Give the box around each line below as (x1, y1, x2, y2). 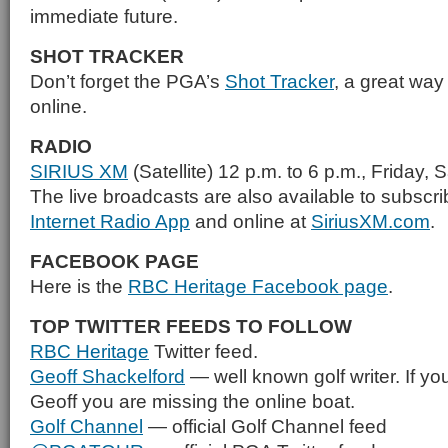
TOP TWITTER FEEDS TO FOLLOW (30, 315, 352, 337)
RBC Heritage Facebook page (128, 275, 388, 297)
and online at (190, 210, 311, 232)
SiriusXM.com (311, 210, 430, 232)
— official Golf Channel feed (143, 415, 387, 437)
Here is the (30, 275, 128, 297)
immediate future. (30, 5, 178, 27)
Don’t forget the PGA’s (30, 70, 225, 92)
